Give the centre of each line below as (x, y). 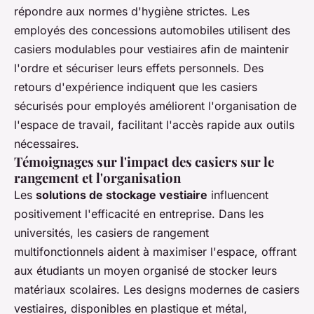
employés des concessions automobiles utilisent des (152, 30)
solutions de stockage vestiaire (122, 195)
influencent (238, 195)
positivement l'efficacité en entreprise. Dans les (139, 214)
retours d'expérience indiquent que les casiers (136, 87)
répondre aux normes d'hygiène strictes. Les (132, 11)
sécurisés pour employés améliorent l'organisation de (155, 106)
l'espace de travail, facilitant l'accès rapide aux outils (154, 125)
